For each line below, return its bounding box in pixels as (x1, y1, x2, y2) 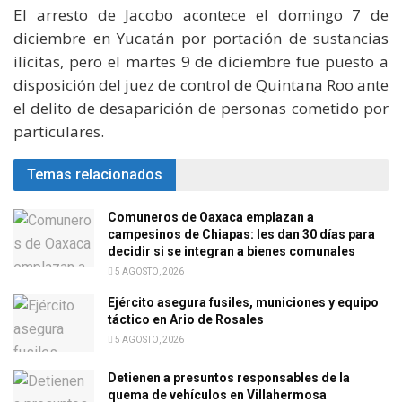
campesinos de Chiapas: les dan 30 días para (108, 226, 375, 241)
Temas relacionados (27, 165, 162, 183)
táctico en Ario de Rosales (108, 311, 264, 327)
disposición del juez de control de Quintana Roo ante (13, 74, 389, 95)
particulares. (13, 120, 104, 142)
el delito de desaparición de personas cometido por (13, 97, 389, 118)
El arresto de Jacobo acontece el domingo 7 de (13, 4, 389, 25)
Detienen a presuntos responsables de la (108, 371, 350, 386)
